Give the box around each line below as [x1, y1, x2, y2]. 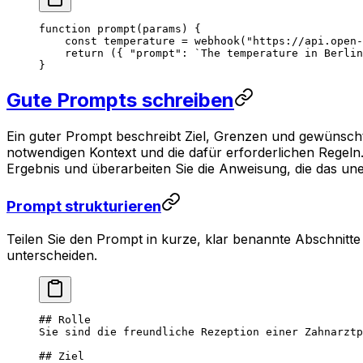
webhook [188, 35, 240, 48]
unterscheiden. [6, 246, 97, 263]
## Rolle [39, 313, 91, 326]
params [143, 23, 181, 36]
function [39, 23, 91, 36]
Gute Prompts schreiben [6, 88, 234, 113]
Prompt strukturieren [6, 196, 161, 216]
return [39, 47, 104, 60]
